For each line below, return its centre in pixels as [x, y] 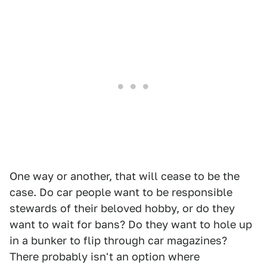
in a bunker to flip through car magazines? [118, 240]
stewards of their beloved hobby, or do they [122, 208]
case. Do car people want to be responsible [121, 192]
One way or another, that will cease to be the [125, 176]
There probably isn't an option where [105, 256]
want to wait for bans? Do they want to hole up [131, 224]
